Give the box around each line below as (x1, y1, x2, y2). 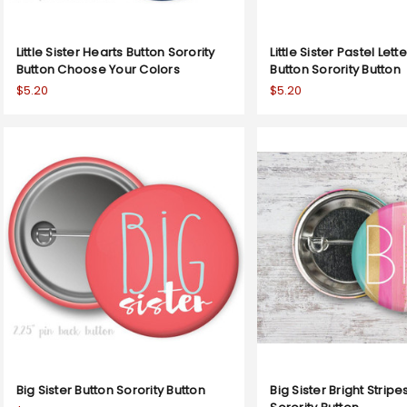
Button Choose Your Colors (15, 60, 180, 78)
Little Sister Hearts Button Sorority (15, 43, 215, 61)
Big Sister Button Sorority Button (15, 381, 205, 399)
